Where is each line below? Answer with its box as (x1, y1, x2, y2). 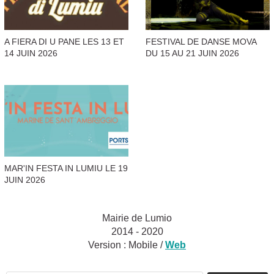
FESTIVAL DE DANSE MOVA (146, 36, 256, 46)
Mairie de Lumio (102, 213, 172, 224)
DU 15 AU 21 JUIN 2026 (146, 48, 239, 58)
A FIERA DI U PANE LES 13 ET (4, 36, 124, 46)
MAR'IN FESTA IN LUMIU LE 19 (4, 163, 128, 173)
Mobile (128, 240, 158, 251)
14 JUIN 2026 (4, 48, 57, 58)
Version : (88, 240, 128, 251)
